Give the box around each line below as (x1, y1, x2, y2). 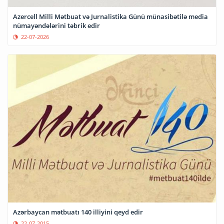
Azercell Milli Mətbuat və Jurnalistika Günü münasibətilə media (13, 12, 208, 21)
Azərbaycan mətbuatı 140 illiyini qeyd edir (13, 207, 143, 217)
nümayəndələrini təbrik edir (13, 21, 100, 30)
